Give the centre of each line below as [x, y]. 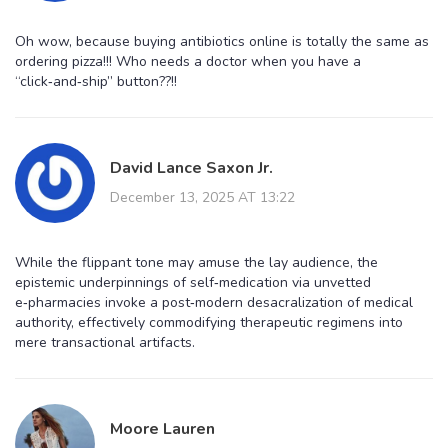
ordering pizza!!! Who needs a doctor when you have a [188, 61]
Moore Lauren [162, 428]
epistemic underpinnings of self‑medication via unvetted [193, 282]
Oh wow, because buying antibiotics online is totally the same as [222, 41]
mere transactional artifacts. [105, 342]
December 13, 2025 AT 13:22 [202, 197]
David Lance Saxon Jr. [191, 167]
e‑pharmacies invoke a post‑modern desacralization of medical [214, 302]
